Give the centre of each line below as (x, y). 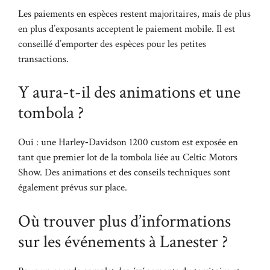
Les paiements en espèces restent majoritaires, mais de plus (134, 14)
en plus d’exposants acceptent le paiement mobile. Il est (127, 29)
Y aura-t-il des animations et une (129, 92)
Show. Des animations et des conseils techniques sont (124, 172)
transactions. (43, 59)
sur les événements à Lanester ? (123, 241)
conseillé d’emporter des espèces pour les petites (112, 44)
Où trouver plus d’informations (124, 221)
